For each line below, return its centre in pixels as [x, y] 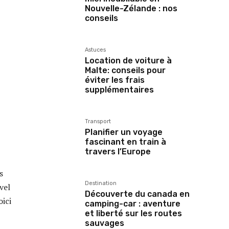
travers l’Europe [118, 152]
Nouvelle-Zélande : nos [131, 8]
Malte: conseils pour [125, 70]
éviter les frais [115, 80]
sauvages [105, 223]
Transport [98, 121]
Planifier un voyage [124, 132]
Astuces [95, 50]
